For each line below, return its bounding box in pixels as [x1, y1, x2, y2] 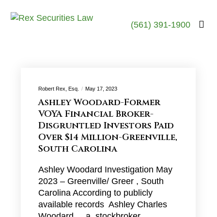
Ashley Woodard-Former [38, 96, 160, 108]
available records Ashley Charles [38, 200, 167, 209]
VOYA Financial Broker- [38, 108, 154, 120]
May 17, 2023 [85, 86, 117, 92]
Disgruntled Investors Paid [38, 120, 174, 132]
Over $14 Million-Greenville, [38, 131, 177, 143]
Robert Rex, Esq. [38, 86, 79, 92]
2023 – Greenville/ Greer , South [38, 176, 164, 186]
